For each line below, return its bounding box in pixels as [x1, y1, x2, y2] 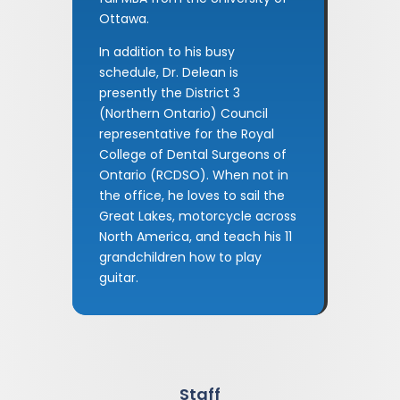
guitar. [98, 268, 138, 287]
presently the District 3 [98, 83, 240, 102]
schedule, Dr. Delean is [98, 62, 238, 81]
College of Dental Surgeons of [98, 145, 287, 163]
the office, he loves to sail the [98, 186, 285, 204]
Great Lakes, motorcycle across [98, 206, 296, 225]
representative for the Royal [98, 124, 274, 143]
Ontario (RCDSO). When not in [98, 165, 288, 184]
